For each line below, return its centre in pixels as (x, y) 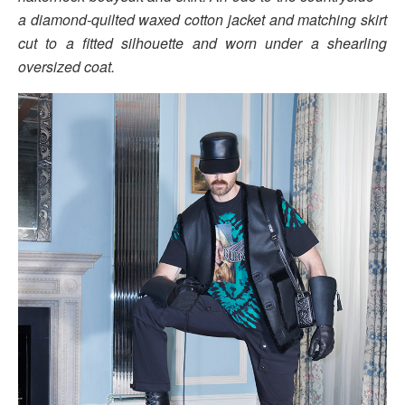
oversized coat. (66, 66)
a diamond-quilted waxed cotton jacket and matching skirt (202, 19)
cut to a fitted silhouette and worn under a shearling (202, 42)
